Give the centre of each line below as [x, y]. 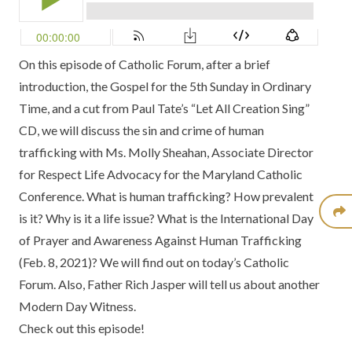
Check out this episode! [82, 328]
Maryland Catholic [252, 174]
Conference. [51, 196]
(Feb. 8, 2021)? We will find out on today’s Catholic [154, 262]
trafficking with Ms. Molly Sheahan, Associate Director [166, 152]
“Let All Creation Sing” [250, 108]
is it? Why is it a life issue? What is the [119, 218]
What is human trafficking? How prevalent [199, 196]
